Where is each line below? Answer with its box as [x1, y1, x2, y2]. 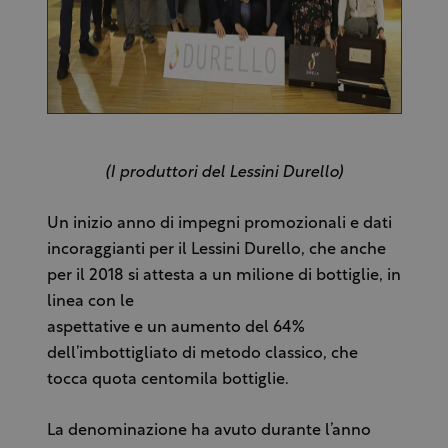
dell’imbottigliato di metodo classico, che [46, 346, 358, 363]
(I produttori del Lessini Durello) [105, 165, 343, 182]
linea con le [46, 294, 134, 311]
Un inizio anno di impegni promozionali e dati [46, 216, 392, 233]
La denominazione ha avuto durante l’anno [46, 423, 371, 440]
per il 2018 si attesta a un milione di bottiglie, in [46, 268, 401, 285]
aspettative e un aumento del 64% [46, 320, 305, 337]
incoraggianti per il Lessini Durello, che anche [46, 242, 386, 259]
